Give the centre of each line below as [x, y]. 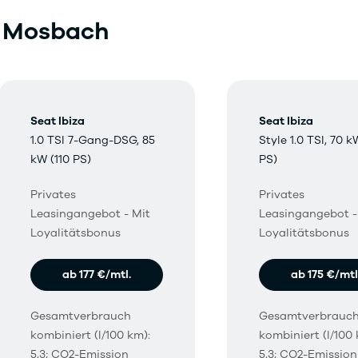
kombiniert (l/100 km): [90, 335]
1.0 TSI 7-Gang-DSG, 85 [93, 140]
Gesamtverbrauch [81, 316]
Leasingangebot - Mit [90, 214]
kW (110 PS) [61, 159]
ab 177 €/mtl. [97, 274]
